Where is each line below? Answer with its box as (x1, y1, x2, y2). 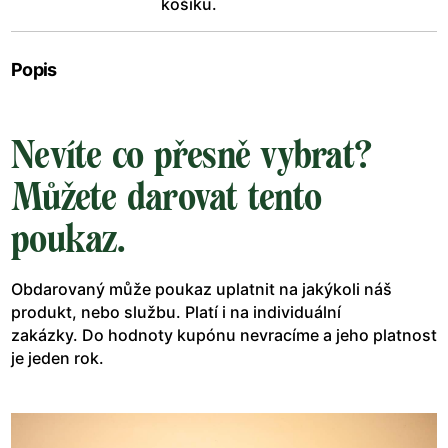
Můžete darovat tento (11, 174, 321, 219)
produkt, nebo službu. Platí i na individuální (11, 301, 341, 322)
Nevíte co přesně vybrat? (11, 132, 371, 177)
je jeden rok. (11, 347, 108, 368)
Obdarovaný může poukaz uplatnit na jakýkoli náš (11, 278, 392, 299)
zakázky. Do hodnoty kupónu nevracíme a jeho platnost (11, 324, 437, 345)
